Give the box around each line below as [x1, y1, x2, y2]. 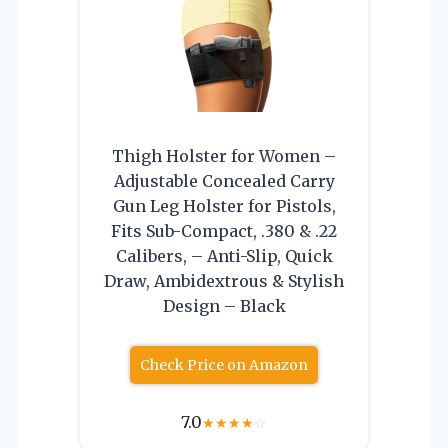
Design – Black [162, 295, 286, 316]
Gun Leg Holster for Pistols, [112, 195, 336, 216]
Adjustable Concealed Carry [113, 170, 335, 191]
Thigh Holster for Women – [112, 145, 336, 166]
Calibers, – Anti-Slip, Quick [115, 245, 333, 266]
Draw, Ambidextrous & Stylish [104, 270, 344, 291]
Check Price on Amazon [140, 355, 308, 374]
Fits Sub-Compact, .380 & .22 [111, 220, 337, 241]
